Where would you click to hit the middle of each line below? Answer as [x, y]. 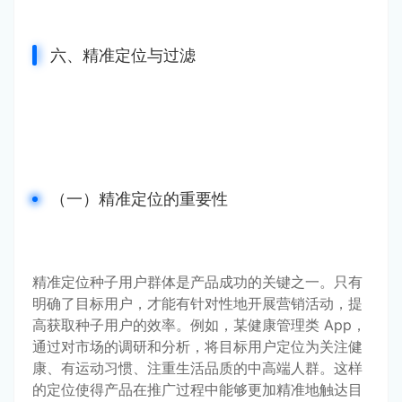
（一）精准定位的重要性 [139, 198]
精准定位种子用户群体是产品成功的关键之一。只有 [197, 281]
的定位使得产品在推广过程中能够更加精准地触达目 [197, 389]
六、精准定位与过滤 [123, 55]
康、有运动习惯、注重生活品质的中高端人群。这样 [197, 367]
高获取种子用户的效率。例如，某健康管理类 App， [199, 324]
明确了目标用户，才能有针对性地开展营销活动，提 [197, 303]
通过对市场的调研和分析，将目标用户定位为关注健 [197, 346]
